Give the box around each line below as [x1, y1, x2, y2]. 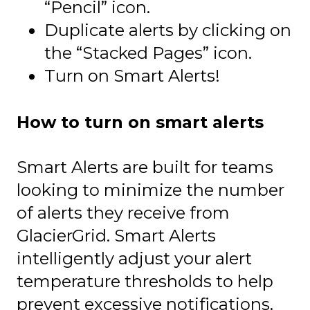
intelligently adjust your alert [17, 248, 252, 268]
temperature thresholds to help [17, 271, 273, 291]
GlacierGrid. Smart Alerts [17, 225, 216, 246]
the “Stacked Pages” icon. [44, 43, 252, 64]
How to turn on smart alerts [17, 111, 264, 132]
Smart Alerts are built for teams [17, 156, 273, 177]
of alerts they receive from [17, 202, 230, 223]
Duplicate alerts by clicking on [44, 20, 291, 41]
